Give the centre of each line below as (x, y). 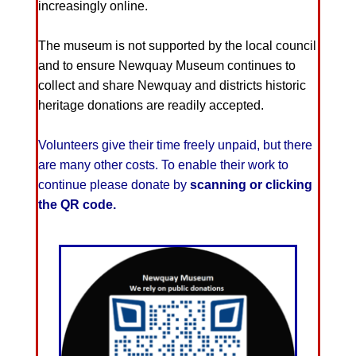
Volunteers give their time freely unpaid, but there (175, 145)
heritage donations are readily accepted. (151, 105)
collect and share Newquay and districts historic (172, 85)
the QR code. (77, 204)
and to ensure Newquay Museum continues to (166, 65)
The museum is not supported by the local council (177, 45)
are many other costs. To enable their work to (163, 164)
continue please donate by (114, 184)
